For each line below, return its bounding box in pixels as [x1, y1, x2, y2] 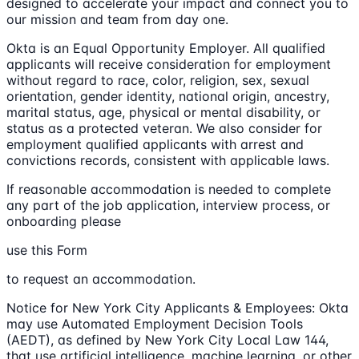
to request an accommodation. [6, 271, 196, 288]
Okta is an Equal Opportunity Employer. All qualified [6, 40, 325, 57]
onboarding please [6, 213, 121, 230]
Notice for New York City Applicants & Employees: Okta [6, 300, 349, 317]
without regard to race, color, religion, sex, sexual [6, 72, 309, 89]
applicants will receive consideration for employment [6, 56, 331, 73]
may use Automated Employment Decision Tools [6, 316, 303, 333]
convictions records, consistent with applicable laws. [6, 152, 329, 169]
